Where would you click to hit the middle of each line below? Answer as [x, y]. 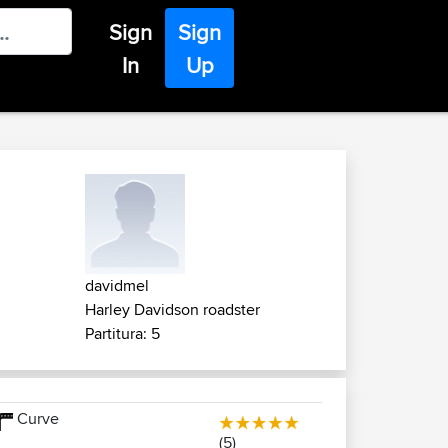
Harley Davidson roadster [172, 309]
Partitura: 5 [122, 333]
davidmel [117, 285]
